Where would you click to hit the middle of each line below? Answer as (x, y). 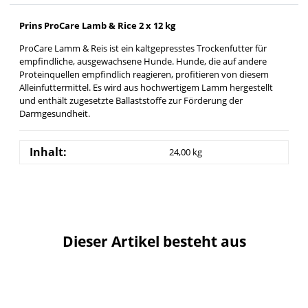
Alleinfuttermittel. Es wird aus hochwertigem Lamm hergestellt (146, 87)
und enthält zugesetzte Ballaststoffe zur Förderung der (131, 100)
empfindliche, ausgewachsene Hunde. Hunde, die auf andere (143, 61)
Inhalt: (48, 152)
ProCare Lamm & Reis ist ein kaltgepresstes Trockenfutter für (143, 48)
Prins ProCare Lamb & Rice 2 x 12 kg (97, 25)
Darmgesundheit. (55, 113)
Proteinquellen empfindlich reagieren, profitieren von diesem (144, 74)
